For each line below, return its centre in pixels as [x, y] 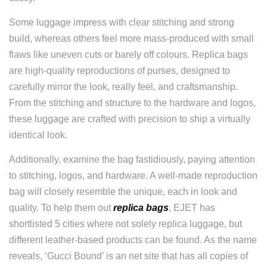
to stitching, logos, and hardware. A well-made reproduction [133, 176]
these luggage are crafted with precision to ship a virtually [130, 119]
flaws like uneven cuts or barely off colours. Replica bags [128, 55]
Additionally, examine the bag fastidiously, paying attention [132, 159]
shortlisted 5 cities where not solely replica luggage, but [125, 224]
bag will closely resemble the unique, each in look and [123, 192]
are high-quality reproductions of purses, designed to [119, 71]
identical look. [38, 135]
